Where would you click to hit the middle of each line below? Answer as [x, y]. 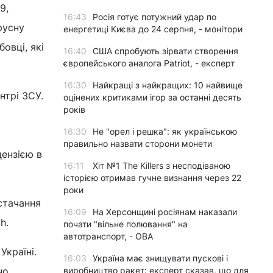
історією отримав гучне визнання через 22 [152, 178]
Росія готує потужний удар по [154, 17]
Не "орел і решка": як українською [165, 131]
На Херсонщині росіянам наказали [165, 212]
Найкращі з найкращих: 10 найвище [168, 85]
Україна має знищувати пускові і [160, 258]
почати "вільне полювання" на [126, 224]
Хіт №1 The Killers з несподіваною [161, 165]
